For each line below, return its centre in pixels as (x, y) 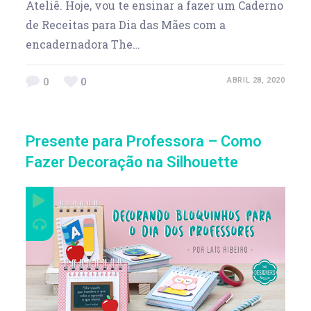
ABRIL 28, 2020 (256, 80)
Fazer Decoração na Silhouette (132, 162)
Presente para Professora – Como (144, 141)
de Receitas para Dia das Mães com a (126, 24)
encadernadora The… (83, 44)
